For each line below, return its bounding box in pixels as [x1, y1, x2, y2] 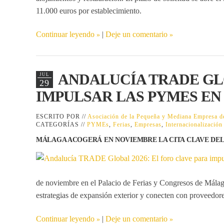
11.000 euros [36, 6, 76, 15]
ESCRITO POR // [36, 112, 87, 120]
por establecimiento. [76, 6, 141, 15]
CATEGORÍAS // [36, 120, 87, 128]
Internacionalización [165, 120, 222, 128]
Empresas [134, 120, 161, 128]
